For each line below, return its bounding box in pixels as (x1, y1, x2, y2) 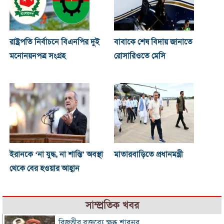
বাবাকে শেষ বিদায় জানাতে (114, 37, 193, 47)
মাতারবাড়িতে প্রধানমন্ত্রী (114, 149, 183, 160)
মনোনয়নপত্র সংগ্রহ (9, 51, 65, 61)
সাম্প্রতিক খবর (85, 199, 139, 212)
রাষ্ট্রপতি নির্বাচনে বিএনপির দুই (9, 37, 99, 47)
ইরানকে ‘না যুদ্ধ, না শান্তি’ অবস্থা (9, 149, 103, 160)
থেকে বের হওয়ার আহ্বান (9, 163, 79, 174)
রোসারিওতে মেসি (114, 51, 166, 61)
